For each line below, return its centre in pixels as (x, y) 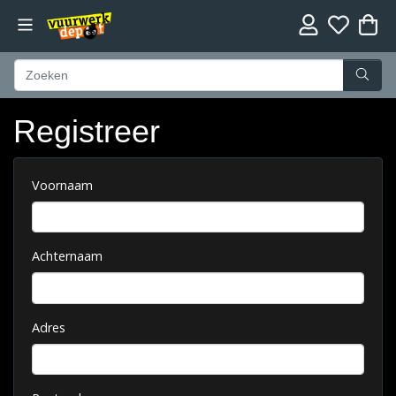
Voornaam (62, 185)
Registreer (87, 131)
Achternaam (67, 256)
